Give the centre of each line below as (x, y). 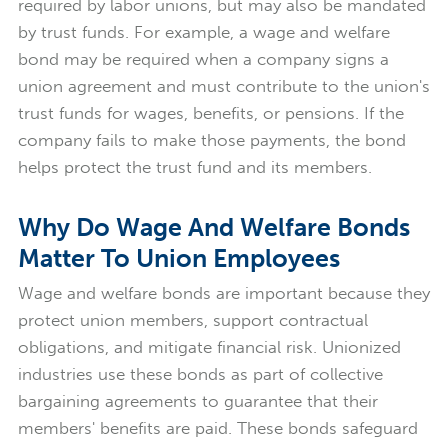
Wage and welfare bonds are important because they (223, 293)
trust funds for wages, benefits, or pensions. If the (210, 112)
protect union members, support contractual (192, 320)
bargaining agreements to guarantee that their (197, 401)
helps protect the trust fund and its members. (194, 166)
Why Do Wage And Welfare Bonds (213, 228)
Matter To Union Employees (178, 259)
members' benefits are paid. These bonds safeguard (217, 428)
